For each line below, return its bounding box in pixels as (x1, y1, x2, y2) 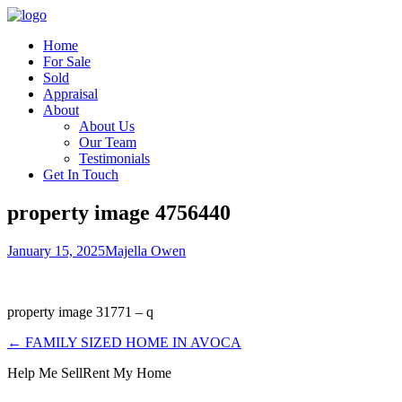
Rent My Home (83, 364, 171, 380)
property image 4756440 (7, 200, 231, 224)
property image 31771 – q (7, 303, 153, 319)
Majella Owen (105, 242, 186, 258)
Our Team (79, 135, 136, 150)
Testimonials (79, 151, 150, 166)
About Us (79, 118, 135, 134)
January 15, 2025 (7, 242, 105, 258)
